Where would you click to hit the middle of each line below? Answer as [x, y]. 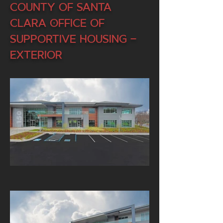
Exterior [36, 55]
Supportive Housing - [73, 39]
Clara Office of [57, 23]
